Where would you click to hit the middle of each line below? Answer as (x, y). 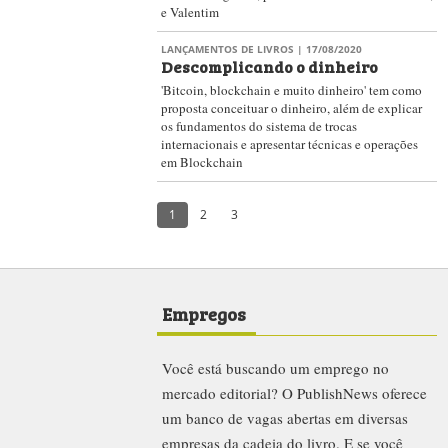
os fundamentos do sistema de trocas (259, 126)
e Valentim (190, 12)
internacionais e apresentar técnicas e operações (289, 144)
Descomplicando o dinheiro (269, 66)
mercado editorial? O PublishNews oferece (294, 393)
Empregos (204, 313)
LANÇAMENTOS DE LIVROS (227, 49)
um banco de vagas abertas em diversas (285, 418)
